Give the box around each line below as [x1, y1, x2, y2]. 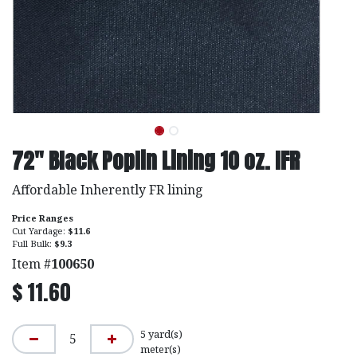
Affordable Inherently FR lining [12, 180, 203, 198]
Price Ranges [12, 211, 73, 224]
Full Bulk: [12, 237, 54, 249]
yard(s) [146, 327, 182, 342]
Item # [12, 254, 51, 273]
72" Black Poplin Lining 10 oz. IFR [12, 143, 300, 177]
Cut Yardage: [12, 224, 68, 237]
